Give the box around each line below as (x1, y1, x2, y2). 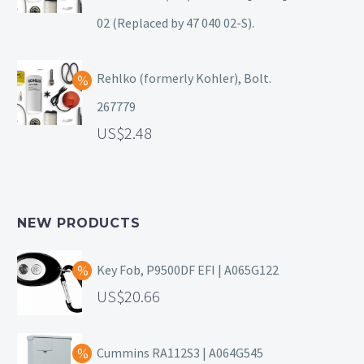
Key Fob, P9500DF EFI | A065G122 (97, 262, 279, 279)
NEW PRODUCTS (17, 215, 141, 232)
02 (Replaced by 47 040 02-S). (97, 15, 254, 32)
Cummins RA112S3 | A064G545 (97, 344, 263, 362)
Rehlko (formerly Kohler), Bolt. (97, 70, 271, 87)
